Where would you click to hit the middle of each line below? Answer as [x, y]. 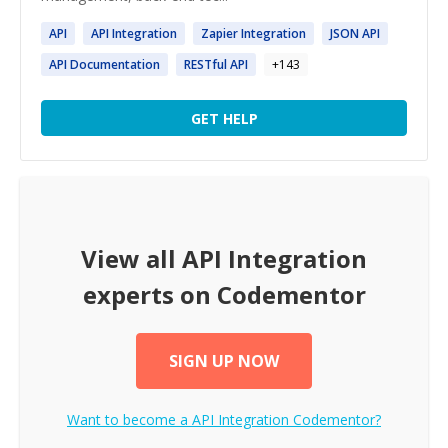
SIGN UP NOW [224, 361]
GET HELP [224, 118]
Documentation [113, 64]
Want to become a [129, 419]
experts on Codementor [224, 294]
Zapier [221, 33]
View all [131, 258]
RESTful [207, 64]
